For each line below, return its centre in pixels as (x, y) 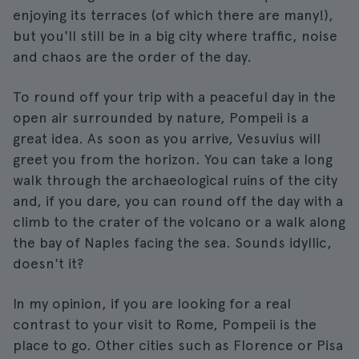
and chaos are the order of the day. (132, 56)
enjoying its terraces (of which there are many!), (173, 15)
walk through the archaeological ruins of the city (175, 180)
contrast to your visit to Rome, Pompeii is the (165, 324)
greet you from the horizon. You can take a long (173, 159)
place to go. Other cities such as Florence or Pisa (178, 345)
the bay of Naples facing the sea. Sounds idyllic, (172, 242)
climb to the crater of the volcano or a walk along (179, 222)
